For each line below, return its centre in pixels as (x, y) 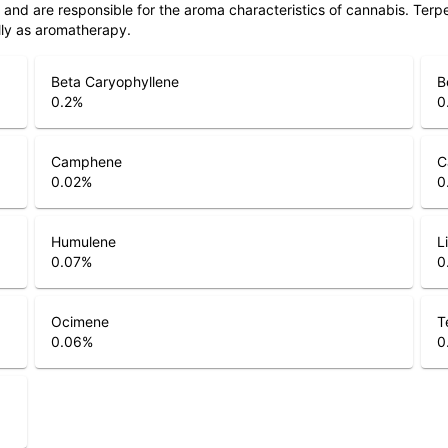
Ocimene (79, 322)
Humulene (83, 242)
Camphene (86, 162)
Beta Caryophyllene (114, 82)
